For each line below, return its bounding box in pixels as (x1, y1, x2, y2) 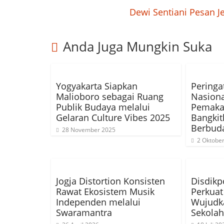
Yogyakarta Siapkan (56, 80, 137, 92)
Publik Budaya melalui (56, 101, 150, 113)
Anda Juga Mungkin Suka (63, 37, 212, 55)
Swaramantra (56, 206, 112, 218)
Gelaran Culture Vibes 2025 (56, 111, 170, 123)
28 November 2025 (62, 125, 115, 134)
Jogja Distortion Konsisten (56, 175, 165, 187)
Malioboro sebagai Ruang (56, 90, 163, 102)
